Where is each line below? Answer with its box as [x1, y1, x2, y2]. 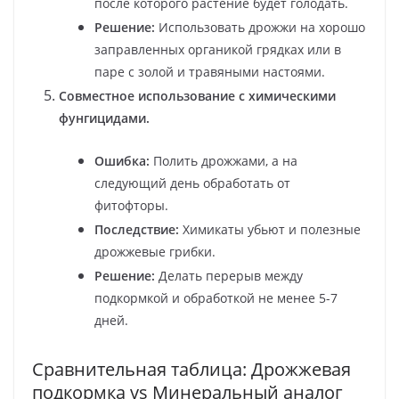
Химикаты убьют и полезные [179, 220, 361, 238]
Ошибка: [94, 151, 150, 169]
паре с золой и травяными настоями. [94, 62, 325, 80]
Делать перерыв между [155, 266, 303, 284]
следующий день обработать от [94, 174, 290, 191]
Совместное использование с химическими [59, 86, 336, 104]
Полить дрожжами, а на [150, 151, 297, 169]
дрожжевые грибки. [94, 242, 216, 260]
